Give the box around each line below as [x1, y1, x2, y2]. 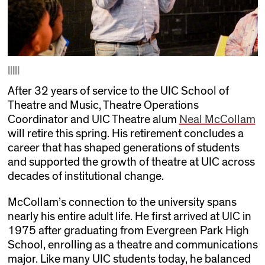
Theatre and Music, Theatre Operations [7, 99, 199, 111]
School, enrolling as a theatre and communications [7, 238, 258, 251]
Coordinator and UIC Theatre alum [7, 113, 179, 125]
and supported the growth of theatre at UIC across [7, 156, 255, 168]
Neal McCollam [179, 113, 256, 125]
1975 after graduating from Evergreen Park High [7, 224, 249, 237]
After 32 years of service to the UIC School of [7, 85, 229, 97]
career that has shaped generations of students [7, 141, 240, 154]
